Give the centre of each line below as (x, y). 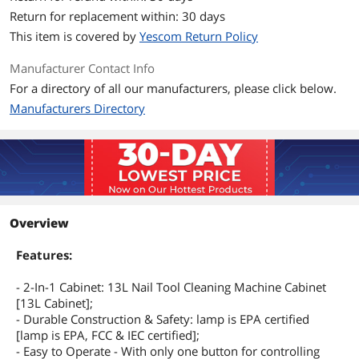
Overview (39, 223)
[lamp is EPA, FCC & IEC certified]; (108, 335)
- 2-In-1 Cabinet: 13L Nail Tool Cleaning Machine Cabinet (171, 287)
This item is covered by (75, 36)
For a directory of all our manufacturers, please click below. (173, 88)
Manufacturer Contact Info (82, 68)
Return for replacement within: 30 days (117, 16)
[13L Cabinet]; (54, 303)
